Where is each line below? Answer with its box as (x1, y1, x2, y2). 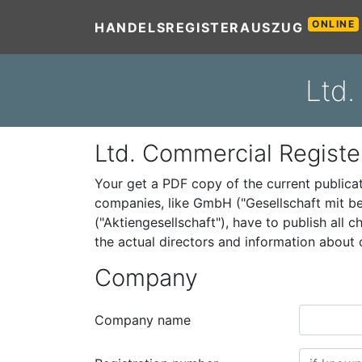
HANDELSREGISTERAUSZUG (95, 19, 309, 36)
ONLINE (312, 17, 356, 30)
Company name (95, 312, 191, 328)
